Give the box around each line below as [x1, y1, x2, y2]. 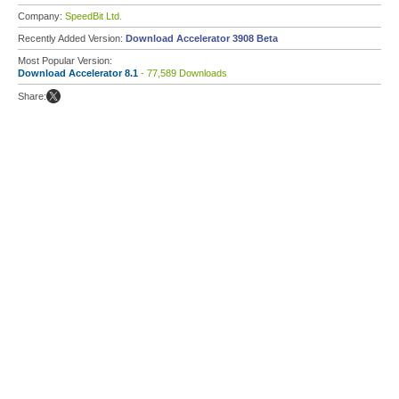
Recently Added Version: [18, 33, 126, 44]
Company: [18, 11, 65, 21]
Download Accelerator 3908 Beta [126, 33, 278, 44]
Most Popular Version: [18, 55, 112, 66]
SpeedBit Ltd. [65, 11, 122, 21]
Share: [18, 91, 46, 102]
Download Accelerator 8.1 [18, 68, 138, 78]
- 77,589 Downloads [138, 68, 227, 78]
